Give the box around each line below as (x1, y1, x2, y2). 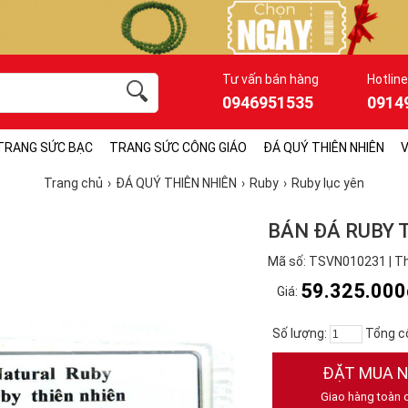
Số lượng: (272, 326, 330, 341)
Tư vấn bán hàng (222, 72, 319, 87)
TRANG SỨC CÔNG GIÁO (109, 140, 247, 155)
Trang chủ (44, 176, 103, 190)
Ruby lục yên (291, 176, 364, 190)
